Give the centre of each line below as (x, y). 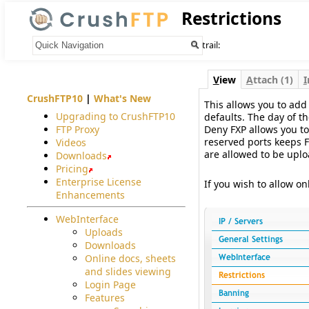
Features (104, 297)
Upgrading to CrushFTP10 (115, 116)
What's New (122, 98)
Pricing (72, 168)
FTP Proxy (77, 129)
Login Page (110, 284)
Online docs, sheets (130, 258)
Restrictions (231, 18)
